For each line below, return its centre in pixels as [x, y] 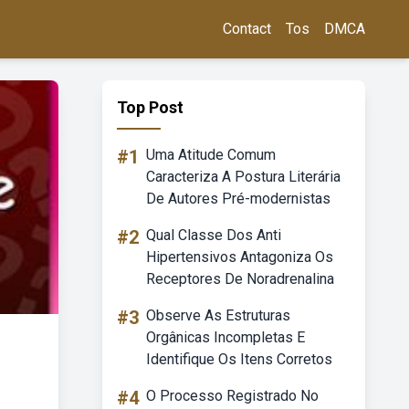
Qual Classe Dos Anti [214, 235]
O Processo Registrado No [232, 396]
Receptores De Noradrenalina [240, 279]
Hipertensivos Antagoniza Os [240, 257]
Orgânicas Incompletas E [225, 337]
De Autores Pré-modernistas [238, 199]
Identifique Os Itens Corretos [239, 359]
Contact [247, 29]
